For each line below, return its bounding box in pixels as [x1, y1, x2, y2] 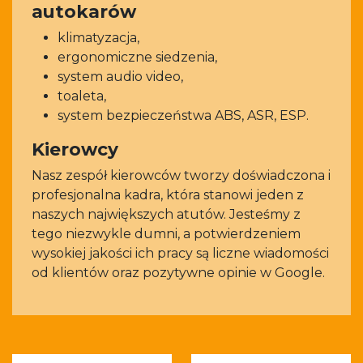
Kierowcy [32, 139, 118, 160]
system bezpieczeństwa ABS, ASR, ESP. [58, 108, 309, 123]
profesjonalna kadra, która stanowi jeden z [32, 187, 304, 203]
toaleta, [58, 88, 106, 104]
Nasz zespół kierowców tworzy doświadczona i [32, 168, 331, 183]
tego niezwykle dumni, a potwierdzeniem [32, 226, 301, 241]
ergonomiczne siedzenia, [58, 49, 217, 65]
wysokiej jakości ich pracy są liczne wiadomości [32, 246, 329, 261]
